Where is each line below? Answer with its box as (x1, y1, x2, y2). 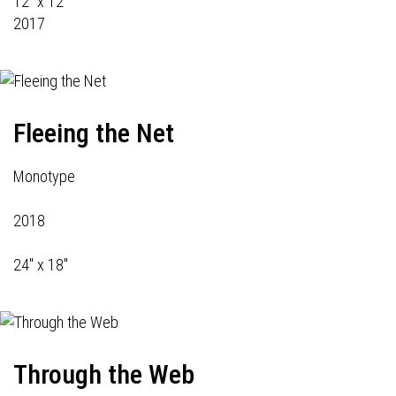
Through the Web (13, 359, 194, 390)
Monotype (13, 167, 75, 186)
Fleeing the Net (13, 118, 174, 148)
